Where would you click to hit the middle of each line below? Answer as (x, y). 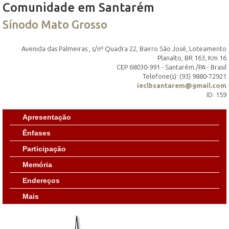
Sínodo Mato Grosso (55, 24)
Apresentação (47, 117)
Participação (44, 148)
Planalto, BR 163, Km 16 (192, 58)
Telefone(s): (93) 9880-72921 (185, 76)
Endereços (41, 180)
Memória (37, 164)
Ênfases (37, 133)
